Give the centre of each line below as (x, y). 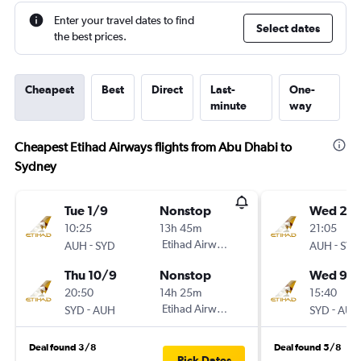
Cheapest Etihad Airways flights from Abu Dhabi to (153, 147)
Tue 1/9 (86, 210)
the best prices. (90, 36)
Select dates (288, 28)
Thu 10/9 (91, 275)
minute (228, 106)
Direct (167, 89)
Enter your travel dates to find (124, 20)
